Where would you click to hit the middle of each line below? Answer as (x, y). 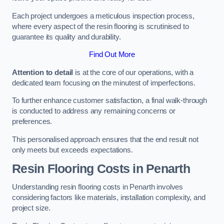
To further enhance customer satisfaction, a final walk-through (109, 101)
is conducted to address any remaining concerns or (94, 111)
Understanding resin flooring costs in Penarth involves (98, 187)
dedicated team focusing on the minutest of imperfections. (104, 83)
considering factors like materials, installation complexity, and (109, 198)
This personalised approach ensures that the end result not (105, 140)
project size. (31, 208)
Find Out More (112, 55)
